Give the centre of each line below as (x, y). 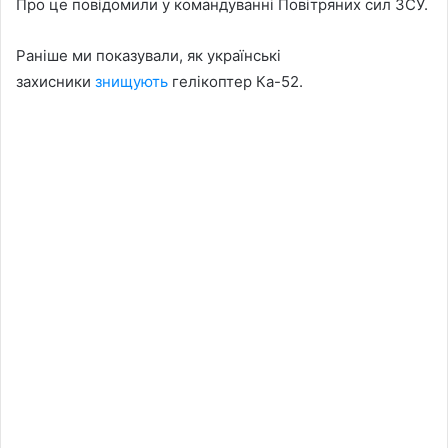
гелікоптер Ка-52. (235, 81)
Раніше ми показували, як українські (148, 55)
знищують (131, 81)
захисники (55, 81)
